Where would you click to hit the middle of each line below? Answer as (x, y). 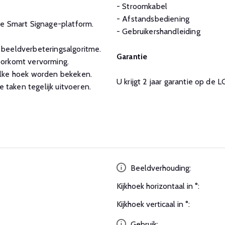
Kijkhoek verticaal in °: (153, 204)
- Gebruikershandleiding (158, 31)
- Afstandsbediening (153, 19)
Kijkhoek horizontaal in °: (158, 186)
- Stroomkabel (142, 6)
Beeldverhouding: (160, 168)
